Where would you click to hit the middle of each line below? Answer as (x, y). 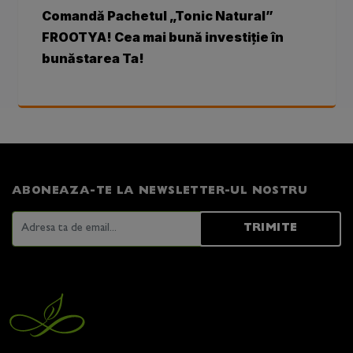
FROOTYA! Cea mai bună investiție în (162, 37)
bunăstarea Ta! (93, 58)
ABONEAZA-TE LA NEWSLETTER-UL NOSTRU (160, 191)
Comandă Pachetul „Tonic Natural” (157, 15)
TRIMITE (270, 229)
